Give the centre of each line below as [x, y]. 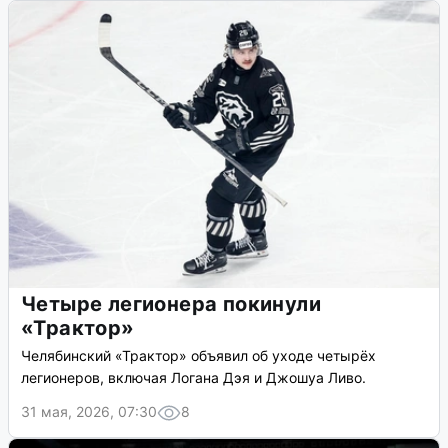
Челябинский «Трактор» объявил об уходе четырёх [198, 356]
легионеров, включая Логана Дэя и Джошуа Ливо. [193, 378]
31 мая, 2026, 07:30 [89, 412]
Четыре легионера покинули [171, 304]
